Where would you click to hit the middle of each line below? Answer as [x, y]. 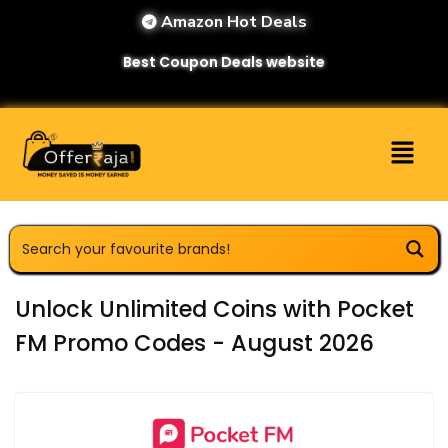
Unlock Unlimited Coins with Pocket [214, 308]
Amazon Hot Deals [231, 22]
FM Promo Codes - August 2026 [194, 342]
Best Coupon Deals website [224, 62]
